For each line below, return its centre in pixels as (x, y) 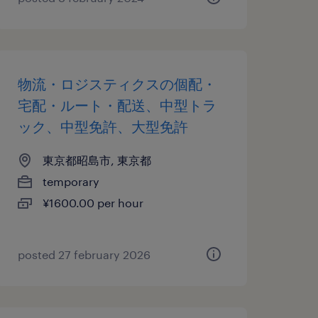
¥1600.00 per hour (93, 203)
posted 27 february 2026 (84, 254)
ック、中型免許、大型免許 (103, 126)
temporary (71, 181)
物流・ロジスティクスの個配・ (117, 84)
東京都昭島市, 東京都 (97, 160)
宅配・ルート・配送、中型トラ (117, 105)
